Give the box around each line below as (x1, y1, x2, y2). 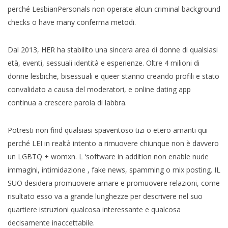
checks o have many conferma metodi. (8, 17, 136, 27)
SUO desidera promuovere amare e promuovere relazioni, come (8, 178, 220, 188)
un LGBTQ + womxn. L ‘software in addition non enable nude (8, 151, 209, 161)
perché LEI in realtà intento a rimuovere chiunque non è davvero (8, 138, 219, 148)
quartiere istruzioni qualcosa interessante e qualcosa (8, 204, 181, 214)
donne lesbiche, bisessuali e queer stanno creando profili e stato (8, 71, 219, 81)
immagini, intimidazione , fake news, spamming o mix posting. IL (8, 164, 220, 175)
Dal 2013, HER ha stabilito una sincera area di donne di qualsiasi (8, 44, 218, 54)
